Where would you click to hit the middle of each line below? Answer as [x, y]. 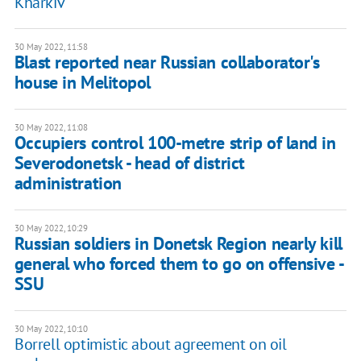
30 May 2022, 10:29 [51, 228]
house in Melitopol [82, 83]
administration [68, 183]
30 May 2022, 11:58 [51, 47]
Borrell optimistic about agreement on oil [150, 344]
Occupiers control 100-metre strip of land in [175, 143]
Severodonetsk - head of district [129, 163]
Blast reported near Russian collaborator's [167, 62]
